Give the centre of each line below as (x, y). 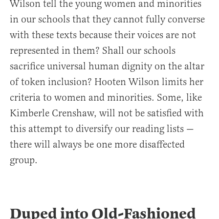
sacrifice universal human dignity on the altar (107, 66)
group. (24, 160)
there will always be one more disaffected (97, 145)
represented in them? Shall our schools (93, 51)
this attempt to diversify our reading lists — (102, 129)
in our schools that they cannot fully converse (107, 20)
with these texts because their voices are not (103, 35)
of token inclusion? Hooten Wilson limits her (107, 82)
